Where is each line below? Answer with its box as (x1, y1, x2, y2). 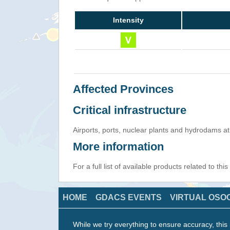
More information (73, 140, 164, 154)
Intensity (112, 16, 144, 25)
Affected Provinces (73, 83, 174, 96)
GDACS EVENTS (95, 193, 162, 202)
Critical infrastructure (73, 104, 186, 117)
